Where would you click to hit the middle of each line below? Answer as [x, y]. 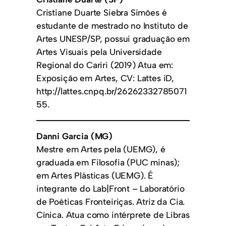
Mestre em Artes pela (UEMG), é [101, 149]
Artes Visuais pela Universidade [99, 52]
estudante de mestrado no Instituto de [112, 26]
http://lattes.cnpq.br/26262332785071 [111, 91]
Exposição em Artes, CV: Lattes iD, [105, 78]
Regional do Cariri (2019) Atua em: [105, 65]
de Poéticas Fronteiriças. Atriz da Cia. [111, 201]
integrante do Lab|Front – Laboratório [110, 188]
